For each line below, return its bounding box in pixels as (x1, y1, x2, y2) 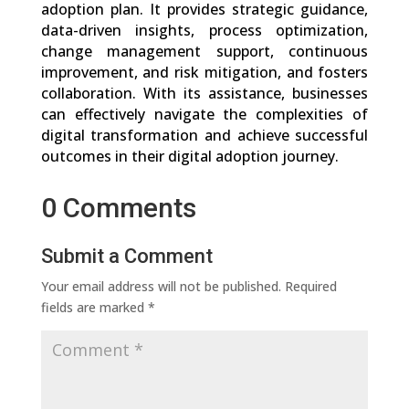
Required (284, 278, 337, 296)
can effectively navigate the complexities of (40, 104, 369, 125)
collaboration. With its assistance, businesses (40, 83, 369, 104)
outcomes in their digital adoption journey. (40, 146, 339, 167)
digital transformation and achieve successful (40, 125, 369, 146)
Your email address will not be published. (40, 278, 281, 296)
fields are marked (40, 299, 148, 317)
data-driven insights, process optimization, (40, 20, 369, 41)
